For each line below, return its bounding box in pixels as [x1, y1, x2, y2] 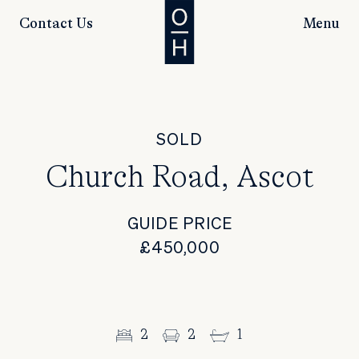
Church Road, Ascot [45, 163, 314, 193]
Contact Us [19, 16, 93, 31]
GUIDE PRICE [127, 216, 232, 232]
